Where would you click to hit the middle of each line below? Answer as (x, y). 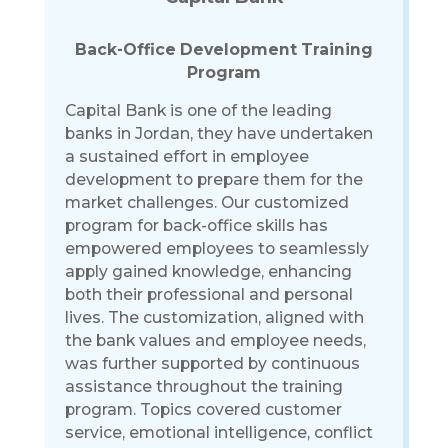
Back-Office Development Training (223, 49)
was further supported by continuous (212, 364)
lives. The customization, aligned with (214, 318)
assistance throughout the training (203, 387)
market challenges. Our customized (206, 203)
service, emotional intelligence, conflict (218, 433)
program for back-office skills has (196, 226)
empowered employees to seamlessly (216, 249)
